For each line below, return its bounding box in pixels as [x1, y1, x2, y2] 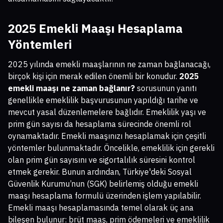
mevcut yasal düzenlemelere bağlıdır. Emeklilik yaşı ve [8, 107, 206, 117]
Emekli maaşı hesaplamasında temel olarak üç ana [8, 203, 194, 213]
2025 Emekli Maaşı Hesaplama [8, 20, 183, 37]
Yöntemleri [8, 36, 72, 53]
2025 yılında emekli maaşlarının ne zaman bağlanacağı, [8, 59, 211, 70]
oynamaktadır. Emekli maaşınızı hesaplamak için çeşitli [8, 131, 206, 141]
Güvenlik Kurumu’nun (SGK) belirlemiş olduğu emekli [8, 179, 198, 189]
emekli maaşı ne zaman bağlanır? [8, 83, 135, 94]
